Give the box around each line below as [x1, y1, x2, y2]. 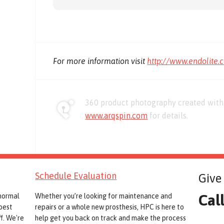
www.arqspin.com [85, 111, 148, 120]
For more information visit [53, 56, 147, 66]
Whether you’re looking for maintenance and [35, 192, 172, 200]
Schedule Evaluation [35, 170, 117, 181]
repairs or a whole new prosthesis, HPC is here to [35, 203, 184, 211]
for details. [147, 111, 188, 120]
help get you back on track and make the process [35, 214, 186, 222]
